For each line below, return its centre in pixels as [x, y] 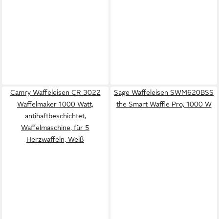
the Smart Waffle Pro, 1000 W [164, 104]
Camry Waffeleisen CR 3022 [55, 92]
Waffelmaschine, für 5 [55, 128]
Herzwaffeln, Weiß [55, 139]
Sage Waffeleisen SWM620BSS [164, 92]
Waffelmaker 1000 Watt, [55, 104]
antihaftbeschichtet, [55, 116]
